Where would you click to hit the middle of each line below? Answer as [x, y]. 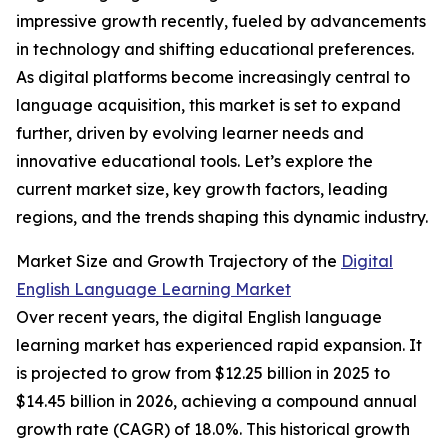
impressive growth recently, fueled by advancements [221, 21]
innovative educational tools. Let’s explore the [194, 161]
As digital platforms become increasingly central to [213, 77]
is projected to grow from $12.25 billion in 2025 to [203, 373]
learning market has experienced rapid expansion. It [219, 345]
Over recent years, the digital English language [199, 317]
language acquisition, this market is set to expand [208, 105]
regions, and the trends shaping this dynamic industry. [222, 217]
